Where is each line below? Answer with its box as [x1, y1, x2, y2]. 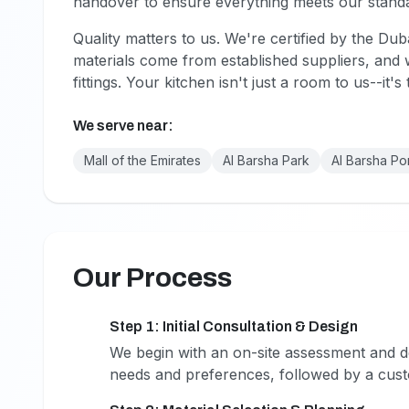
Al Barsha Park [223, 152, 309, 168]
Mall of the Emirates [84, 152, 201, 168]
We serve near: [73, 118, 173, 133]
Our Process [73, 263, 232, 292]
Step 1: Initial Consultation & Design [110, 319, 358, 334]
